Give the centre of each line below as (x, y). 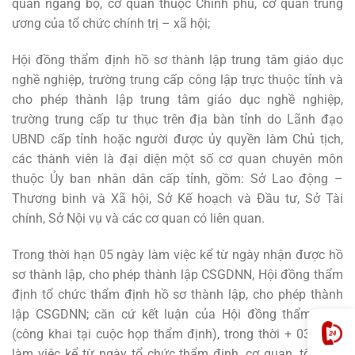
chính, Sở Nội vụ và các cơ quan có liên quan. (138, 219)
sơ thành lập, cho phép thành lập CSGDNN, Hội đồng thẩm (177, 275)
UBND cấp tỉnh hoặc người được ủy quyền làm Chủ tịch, (177, 139)
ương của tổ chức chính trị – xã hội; (111, 24)
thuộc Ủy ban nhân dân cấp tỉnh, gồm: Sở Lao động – (177, 179)
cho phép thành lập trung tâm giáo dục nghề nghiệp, (177, 100)
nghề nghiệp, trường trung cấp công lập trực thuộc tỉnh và (177, 80)
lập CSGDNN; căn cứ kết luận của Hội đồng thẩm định (177, 315)
